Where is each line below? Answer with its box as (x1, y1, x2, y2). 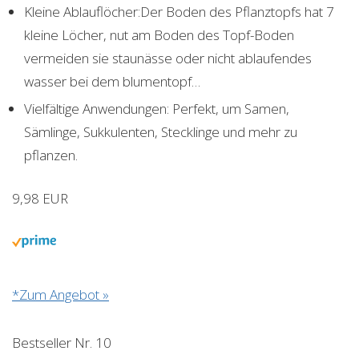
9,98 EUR (12, 188, 68, 208)
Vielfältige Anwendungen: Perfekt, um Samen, (24, 99, 289, 118)
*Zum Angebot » (12, 284, 109, 304)
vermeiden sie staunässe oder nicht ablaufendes (24, 48, 312, 67)
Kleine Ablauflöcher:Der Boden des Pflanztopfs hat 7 (24, 2, 334, 21)
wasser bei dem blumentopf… (24, 71, 200, 91)
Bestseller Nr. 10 (12, 333, 111, 352)
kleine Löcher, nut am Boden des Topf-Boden (24, 25, 294, 44)
